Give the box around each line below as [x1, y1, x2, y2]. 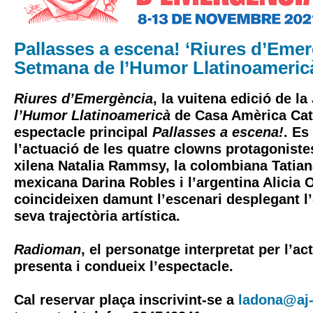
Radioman [14, 242, 81, 257]
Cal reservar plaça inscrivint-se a [14, 292, 238, 307]
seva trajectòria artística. [14, 208, 180, 224]
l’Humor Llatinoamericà [14, 108, 170, 123]
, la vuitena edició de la [153, 91, 312, 106]
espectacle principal [14, 124, 152, 140]
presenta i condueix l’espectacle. [14, 259, 233, 274]
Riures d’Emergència [14, 91, 153, 106]
